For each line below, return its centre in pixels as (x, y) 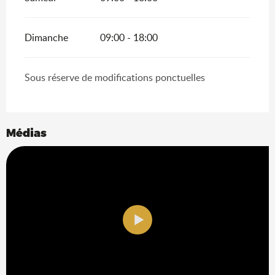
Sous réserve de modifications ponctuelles (115, 77)
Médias (26, 132)
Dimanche (46, 37)
